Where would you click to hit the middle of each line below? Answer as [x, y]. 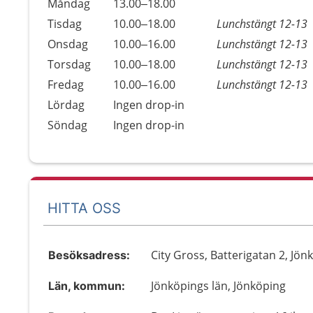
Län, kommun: [87, 286]
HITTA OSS [84, 208]
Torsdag [69, 64]
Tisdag [65, 24]
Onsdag [68, 44]
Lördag [66, 105]
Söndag [67, 125]
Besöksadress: [89, 255]
